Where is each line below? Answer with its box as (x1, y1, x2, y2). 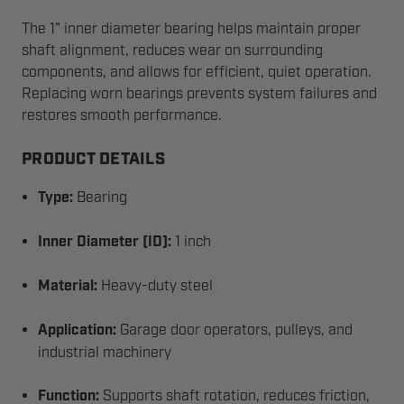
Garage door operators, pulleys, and (116, 321, 353, 339)
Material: (38, 277, 98, 296)
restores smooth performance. (22, 106, 222, 124)
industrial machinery (38, 344, 172, 362)
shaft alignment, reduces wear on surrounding (22, 41, 323, 60)
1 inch (171, 233, 212, 251)
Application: (38, 321, 117, 340)
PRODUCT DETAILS (22, 151, 165, 169)
